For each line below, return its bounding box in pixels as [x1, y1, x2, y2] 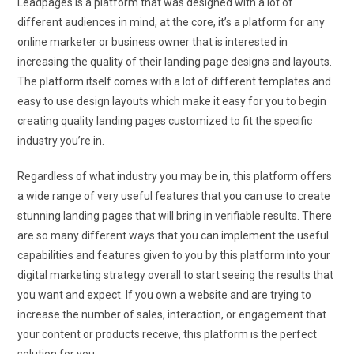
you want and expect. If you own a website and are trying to [17, 288, 312, 301]
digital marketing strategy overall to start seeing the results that [17, 268, 334, 281]
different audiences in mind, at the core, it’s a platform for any [17, 15, 326, 28]
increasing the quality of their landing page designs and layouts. [17, 55, 333, 68]
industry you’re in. [17, 134, 105, 147]
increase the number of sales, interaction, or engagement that [17, 307, 327, 321]
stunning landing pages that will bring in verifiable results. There [17, 209, 333, 222]
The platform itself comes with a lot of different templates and [17, 74, 332, 88]
